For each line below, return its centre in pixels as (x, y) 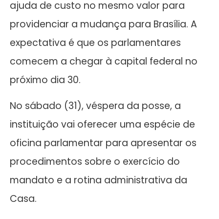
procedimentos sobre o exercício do (95, 161)
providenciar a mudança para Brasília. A (103, 24)
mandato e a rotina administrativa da (99, 180)
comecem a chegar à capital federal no (104, 62)
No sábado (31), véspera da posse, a (95, 106)
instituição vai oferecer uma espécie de (102, 124)
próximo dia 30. (45, 80)
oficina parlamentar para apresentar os (103, 143)
